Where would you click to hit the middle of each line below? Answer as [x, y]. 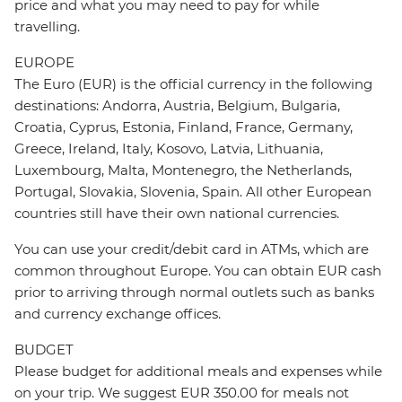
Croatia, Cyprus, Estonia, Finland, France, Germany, [184, 127]
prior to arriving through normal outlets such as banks [194, 293]
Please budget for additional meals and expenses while [198, 371]
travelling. [47, 27]
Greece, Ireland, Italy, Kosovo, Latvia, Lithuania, [169, 149]
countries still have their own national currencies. [177, 214]
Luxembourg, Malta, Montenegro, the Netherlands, [183, 170]
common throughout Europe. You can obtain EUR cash [198, 271]
